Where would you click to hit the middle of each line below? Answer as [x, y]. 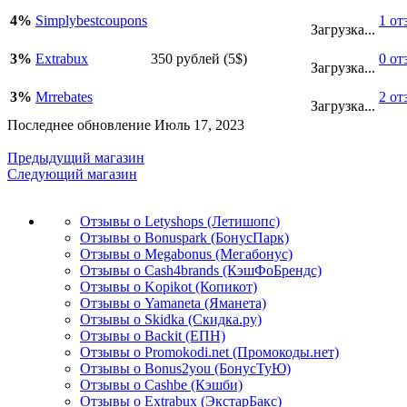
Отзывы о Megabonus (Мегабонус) [186, 253]
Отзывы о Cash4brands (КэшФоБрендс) [201, 270]
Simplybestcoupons [91, 20]
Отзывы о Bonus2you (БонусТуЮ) [185, 368]
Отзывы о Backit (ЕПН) [153, 335]
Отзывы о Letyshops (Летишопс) [180, 221]
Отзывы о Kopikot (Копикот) [169, 286]
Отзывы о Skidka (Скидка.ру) [171, 319]
